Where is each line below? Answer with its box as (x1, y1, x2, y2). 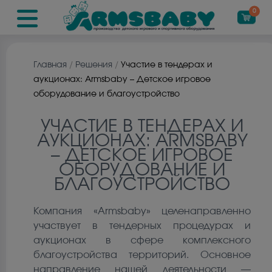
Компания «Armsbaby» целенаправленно (33, 206, 251, 217)
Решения (75, 61, 112, 69)
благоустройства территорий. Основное (33, 250, 251, 260)
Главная (33, 61, 67, 69)
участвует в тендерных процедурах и (33, 221, 251, 231)
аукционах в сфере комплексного (33, 236, 251, 246)
